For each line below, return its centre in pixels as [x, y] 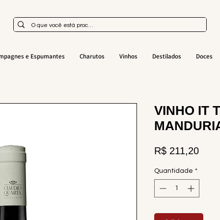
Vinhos [128, 56]
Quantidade [174, 171]
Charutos [92, 56]
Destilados [166, 56]
